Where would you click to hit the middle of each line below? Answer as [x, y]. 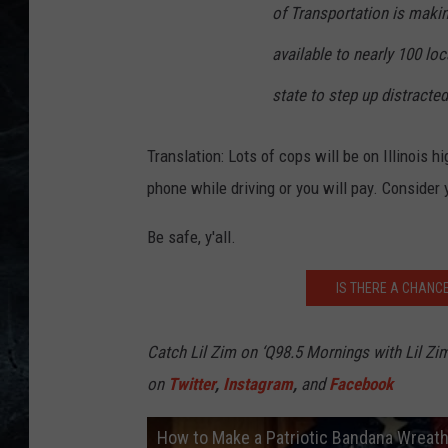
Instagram [258, 384]
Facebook [361, 384]
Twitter [191, 384]
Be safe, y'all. [191, 237]
